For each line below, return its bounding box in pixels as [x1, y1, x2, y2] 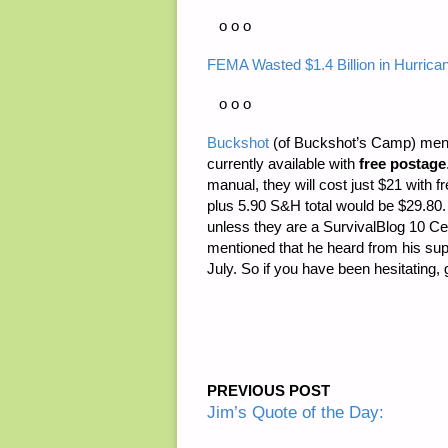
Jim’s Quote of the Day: [207, 402, 384, 421]
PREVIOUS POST [207, 381, 330, 399]
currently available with [207, 155, 359, 173]
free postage [359, 155, 446, 173]
